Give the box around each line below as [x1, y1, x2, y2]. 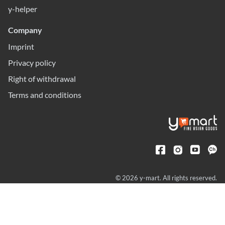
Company [8, 25, 42, 35]
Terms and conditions [8, 90, 81, 100]
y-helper [8, 4, 37, 14]
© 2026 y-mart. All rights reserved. [116, 174, 217, 182]
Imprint [8, 42, 34, 52]
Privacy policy [8, 58, 56, 68]
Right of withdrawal [8, 74, 76, 84]
